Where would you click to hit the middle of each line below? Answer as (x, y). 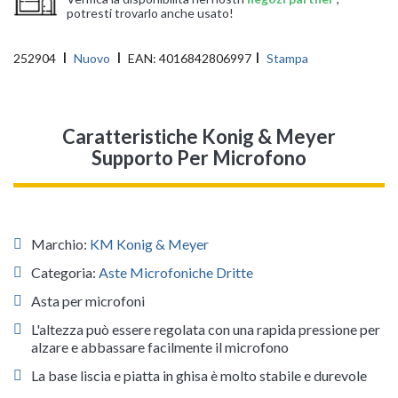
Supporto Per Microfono (199, 158)
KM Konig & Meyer (149, 244)
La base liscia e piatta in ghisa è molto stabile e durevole (199, 375)
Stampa (287, 58)
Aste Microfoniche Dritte (176, 272)
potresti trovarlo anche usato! (150, 12)
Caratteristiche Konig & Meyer (199, 136)
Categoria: (65, 272)
